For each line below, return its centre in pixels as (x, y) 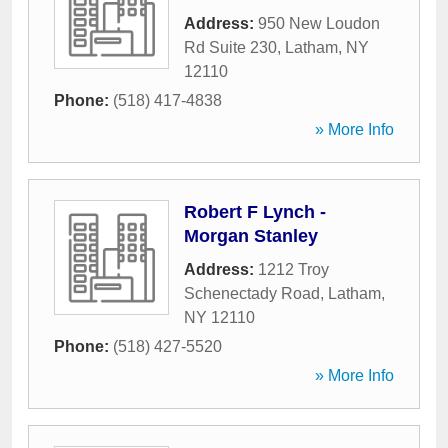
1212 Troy (293, 269)
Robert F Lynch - (255, 212)
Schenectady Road (252, 293)
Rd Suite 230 (230, 47)
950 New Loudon (319, 23)
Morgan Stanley (251, 236)
